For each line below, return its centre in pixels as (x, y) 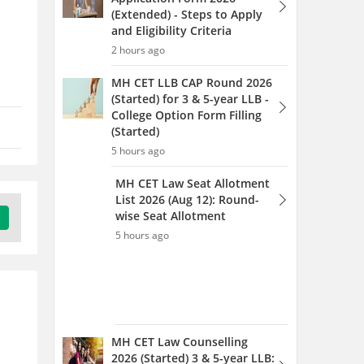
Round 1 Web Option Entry (186, 155)
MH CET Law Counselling (180, 122)
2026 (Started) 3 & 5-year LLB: (193, 139)
